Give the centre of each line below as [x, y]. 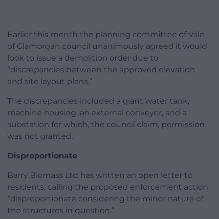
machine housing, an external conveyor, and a [97, 113]
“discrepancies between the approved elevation [101, 70]
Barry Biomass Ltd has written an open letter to [100, 175]
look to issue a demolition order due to [83, 58]
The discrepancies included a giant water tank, [98, 101]
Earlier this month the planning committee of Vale [106, 35]
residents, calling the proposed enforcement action [108, 187]
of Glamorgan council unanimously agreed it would [107, 46]
